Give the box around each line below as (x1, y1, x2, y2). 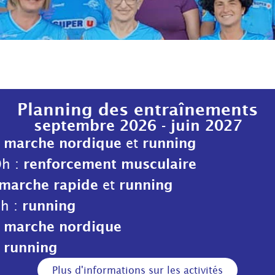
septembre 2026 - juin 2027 (33, 117, 242, 134)
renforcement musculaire (23, 155, 196, 172)
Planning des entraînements (17, 99, 258, 120)
